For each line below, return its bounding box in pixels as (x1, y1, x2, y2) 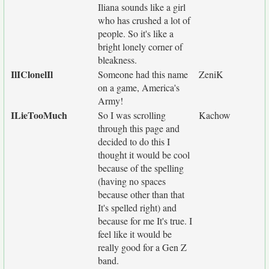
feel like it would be (98, 228, 172, 240)
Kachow (199, 109, 231, 121)
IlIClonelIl (11, 67, 53, 81)
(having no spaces (98, 175, 166, 187)
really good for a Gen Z (98, 241, 187, 253)
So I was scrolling (98, 109, 166, 121)
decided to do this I (98, 135, 170, 148)
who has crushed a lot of (98, 14, 190, 26)
